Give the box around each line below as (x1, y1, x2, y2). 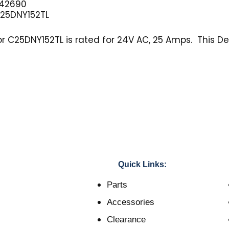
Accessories (106, 197, 154, 208)
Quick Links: (118, 160, 167, 169)
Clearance (106, 215, 146, 225)
